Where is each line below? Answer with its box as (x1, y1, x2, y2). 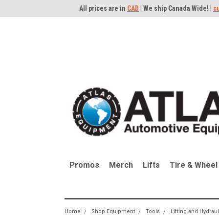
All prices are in (79, 4, 127, 12)
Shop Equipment (91, 208, 135, 215)
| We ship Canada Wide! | (139, 4, 213, 12)
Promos (69, 160, 99, 170)
